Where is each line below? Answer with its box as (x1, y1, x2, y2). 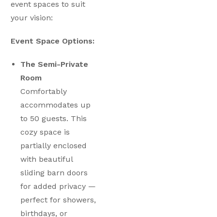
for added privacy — (20, 182, 96, 191)
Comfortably (20, 87, 67, 96)
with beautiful (20, 155, 73, 164)
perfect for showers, (20, 195, 96, 204)
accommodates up (20, 100, 91, 109)
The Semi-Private (20, 60, 89, 69)
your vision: (11, 13, 53, 22)
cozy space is (20, 127, 70, 137)
